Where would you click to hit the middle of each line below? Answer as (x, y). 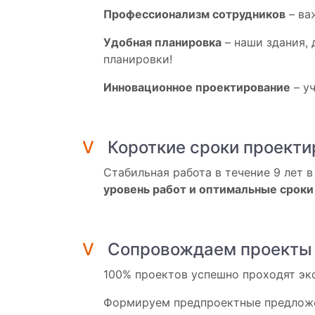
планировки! (138, 59)
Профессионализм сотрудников (194, 14)
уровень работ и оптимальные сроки (208, 189)
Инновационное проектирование (197, 87)
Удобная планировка (162, 42)
